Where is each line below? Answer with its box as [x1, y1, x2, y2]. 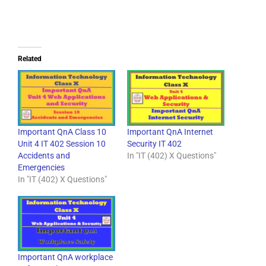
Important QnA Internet [127, 126, 213, 137]
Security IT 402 [127, 138, 182, 148]
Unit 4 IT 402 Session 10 [18, 138, 106, 148]
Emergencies [18, 162, 65, 172]
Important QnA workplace [18, 252, 113, 262]
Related [18, 54, 42, 63]
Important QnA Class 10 [18, 126, 106, 137]
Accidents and [18, 150, 70, 160]
